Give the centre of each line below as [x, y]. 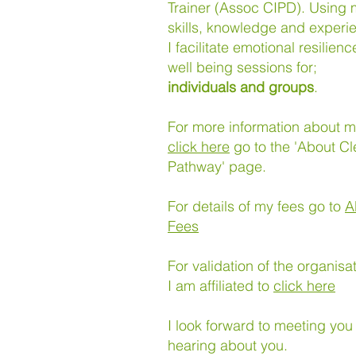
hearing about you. [228, 345]
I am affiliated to [221, 286]
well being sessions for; [242, 67]
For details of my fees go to [256, 206]
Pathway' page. [217, 166]
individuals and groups [241, 87]
